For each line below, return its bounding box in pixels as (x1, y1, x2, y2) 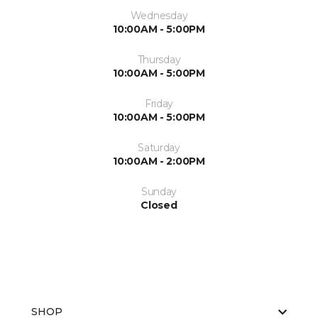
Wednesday (130, 9, 188, 23)
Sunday (141, 185, 177, 199)
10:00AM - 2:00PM (113, 155, 205, 168)
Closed (141, 199, 177, 212)
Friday (144, 97, 174, 111)
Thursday (137, 53, 181, 67)
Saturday (138, 141, 180, 155)
